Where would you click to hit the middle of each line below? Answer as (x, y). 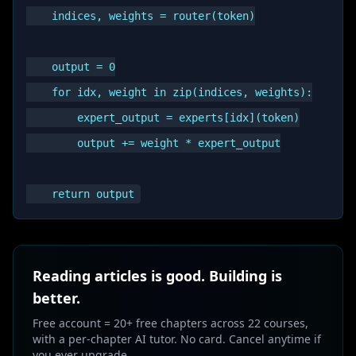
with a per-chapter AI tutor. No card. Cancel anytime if (177, 339)
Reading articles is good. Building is (157, 276)
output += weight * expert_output (153, 143)
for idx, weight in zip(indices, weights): (169, 92)
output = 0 (71, 67)
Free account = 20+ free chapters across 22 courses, (170, 323)
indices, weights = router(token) (141, 16)
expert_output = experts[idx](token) (163, 118)
